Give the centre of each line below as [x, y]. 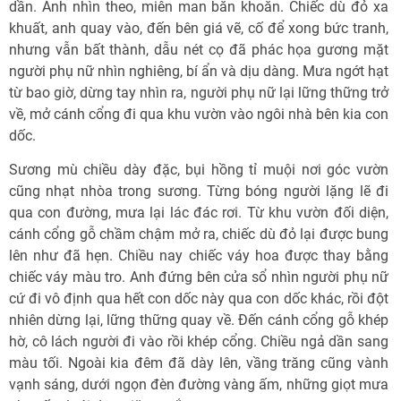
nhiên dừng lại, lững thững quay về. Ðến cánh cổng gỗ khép [199, 320]
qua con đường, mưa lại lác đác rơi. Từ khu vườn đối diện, [199, 213]
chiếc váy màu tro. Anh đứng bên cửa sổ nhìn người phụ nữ [199, 277]
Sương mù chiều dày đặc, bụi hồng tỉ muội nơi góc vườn [199, 170]
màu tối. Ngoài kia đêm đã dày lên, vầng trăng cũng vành [199, 363]
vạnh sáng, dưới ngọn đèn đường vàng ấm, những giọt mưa [199, 384]
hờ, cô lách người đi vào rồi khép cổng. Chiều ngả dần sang [199, 341]
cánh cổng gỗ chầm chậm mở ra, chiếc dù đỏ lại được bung [199, 234]
